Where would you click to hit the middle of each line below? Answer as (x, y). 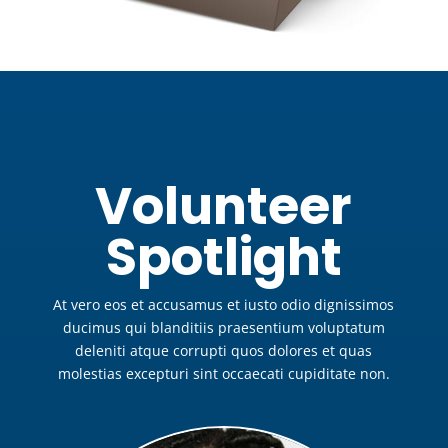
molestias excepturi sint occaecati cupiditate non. (223, 374)
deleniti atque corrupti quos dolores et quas (224, 351)
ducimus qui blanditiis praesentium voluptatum (223, 328)
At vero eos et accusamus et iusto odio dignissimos (224, 305)
